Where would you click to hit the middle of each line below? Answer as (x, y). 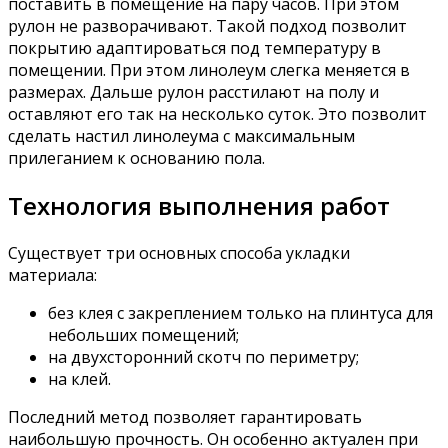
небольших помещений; (143, 335)
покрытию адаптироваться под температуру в (194, 48)
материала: (52, 275)
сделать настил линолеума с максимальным (181, 136)
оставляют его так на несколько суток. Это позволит (217, 114)
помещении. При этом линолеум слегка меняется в (209, 70)
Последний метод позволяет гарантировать (185, 417)
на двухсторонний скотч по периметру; (203, 357)
